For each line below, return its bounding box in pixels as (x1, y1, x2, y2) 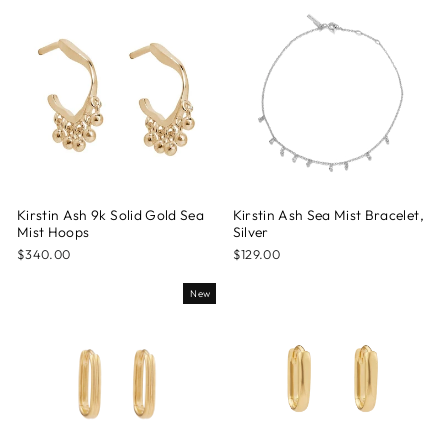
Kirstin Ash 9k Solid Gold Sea (17, 205, 205, 224)
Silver (232, 222, 269, 241)
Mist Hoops (17, 222, 90, 241)
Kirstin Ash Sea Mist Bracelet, (232, 205, 424, 224)
